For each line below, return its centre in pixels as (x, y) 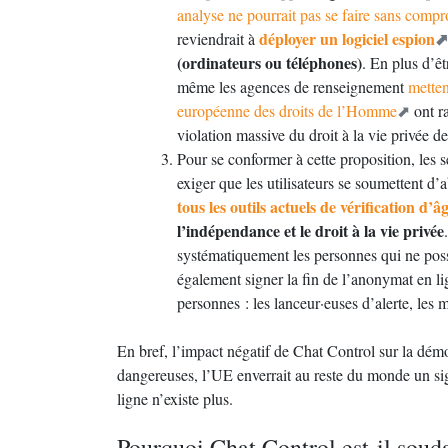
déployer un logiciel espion (347, 38)
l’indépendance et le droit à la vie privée (310, 230)
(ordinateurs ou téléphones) (269, 62)
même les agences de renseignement (292, 86)
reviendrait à (218, 38)
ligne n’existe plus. (175, 398)
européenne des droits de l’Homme (287, 110)
